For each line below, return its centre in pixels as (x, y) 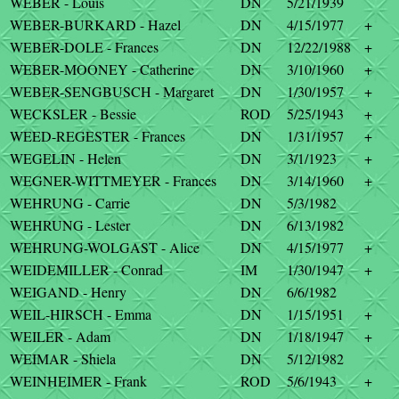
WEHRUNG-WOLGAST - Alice (105, 247)
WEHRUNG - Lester (70, 225)
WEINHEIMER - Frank (78, 381)
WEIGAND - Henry (68, 292)
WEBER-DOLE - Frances (84, 47)
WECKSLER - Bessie (73, 114)
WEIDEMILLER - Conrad (86, 269)
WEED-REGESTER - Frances (98, 136)
